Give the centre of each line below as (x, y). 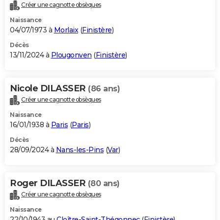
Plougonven (71, 55)
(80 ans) (104, 184)
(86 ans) (104, 89)
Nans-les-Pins (80, 150)
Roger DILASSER (49, 183)
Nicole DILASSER (49, 89)
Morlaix (66, 30)
